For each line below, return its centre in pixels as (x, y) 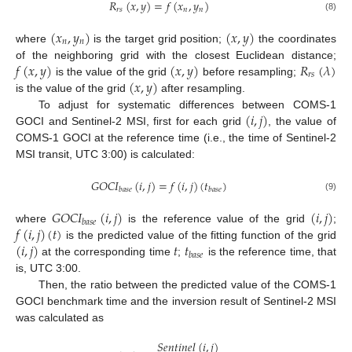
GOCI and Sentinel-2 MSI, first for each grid (131, 121)
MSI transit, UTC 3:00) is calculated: (105, 154)
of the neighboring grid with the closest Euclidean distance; (176, 55)
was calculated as (60, 318)
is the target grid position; (158, 38)
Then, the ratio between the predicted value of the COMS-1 (187, 285)
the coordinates (295, 38)
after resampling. (202, 88)
